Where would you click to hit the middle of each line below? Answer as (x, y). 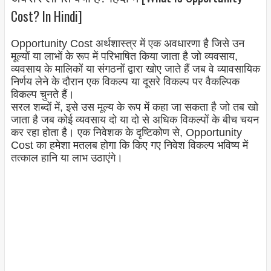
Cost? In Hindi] (46, 15)
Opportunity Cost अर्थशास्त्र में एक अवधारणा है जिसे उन (127, 44)
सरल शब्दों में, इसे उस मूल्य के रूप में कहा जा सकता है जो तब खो (134, 107)
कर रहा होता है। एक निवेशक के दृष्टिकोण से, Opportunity (126, 133)
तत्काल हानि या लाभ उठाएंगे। (67, 158)
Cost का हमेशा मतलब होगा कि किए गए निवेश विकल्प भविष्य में (129, 145)
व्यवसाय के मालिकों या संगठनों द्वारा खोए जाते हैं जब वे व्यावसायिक (135, 69)
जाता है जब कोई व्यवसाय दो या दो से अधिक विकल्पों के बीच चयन (135, 120)
